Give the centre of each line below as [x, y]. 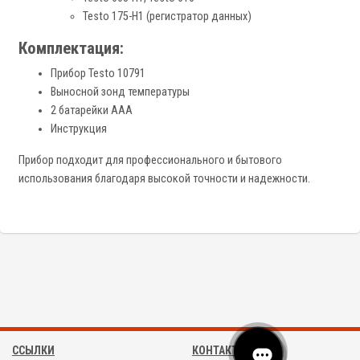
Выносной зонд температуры [120, 92]
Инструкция [79, 129]
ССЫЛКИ [33, 350]
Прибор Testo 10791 [98, 74]
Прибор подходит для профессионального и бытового [150, 161]
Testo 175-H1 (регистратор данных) [167, 17]
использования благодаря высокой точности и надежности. [164, 179]
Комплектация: [71, 49]
